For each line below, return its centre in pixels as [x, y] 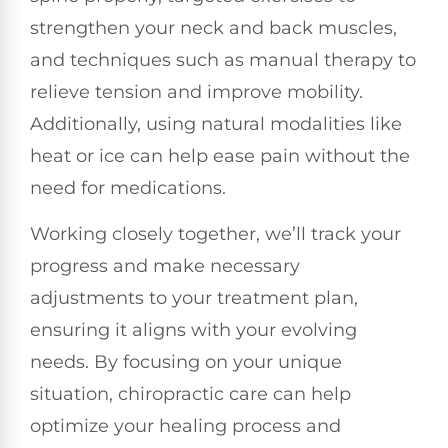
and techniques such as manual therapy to [223, 59]
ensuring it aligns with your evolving [193, 330]
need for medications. [128, 187]
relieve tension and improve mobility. [196, 91]
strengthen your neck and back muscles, [213, 27]
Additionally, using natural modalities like [216, 123]
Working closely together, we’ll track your [215, 234]
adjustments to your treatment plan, [194, 298]
